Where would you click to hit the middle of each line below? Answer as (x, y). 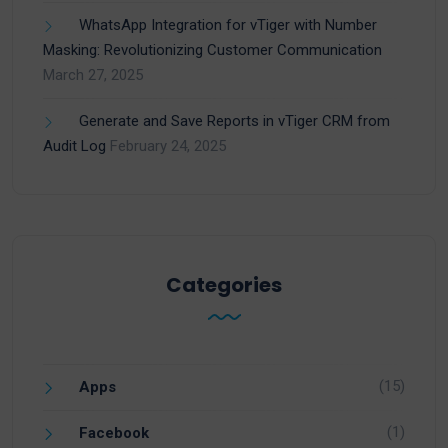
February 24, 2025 (168, 146)
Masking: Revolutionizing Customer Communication (212, 50)
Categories (224, 285)
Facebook (114, 433)
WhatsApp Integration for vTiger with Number (228, 25)
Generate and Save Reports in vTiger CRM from (234, 121)
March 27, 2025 (93, 75)
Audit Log (74, 146)
